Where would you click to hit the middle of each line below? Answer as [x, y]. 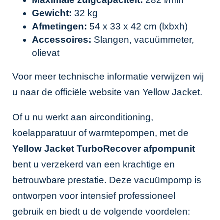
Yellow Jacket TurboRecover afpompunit [104, 149]
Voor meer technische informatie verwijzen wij [108, 76]
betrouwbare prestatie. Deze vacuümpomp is [107, 180]
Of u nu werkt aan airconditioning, [83, 117]
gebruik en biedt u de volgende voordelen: [101, 211]
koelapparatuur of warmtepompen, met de [100, 133]
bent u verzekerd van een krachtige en [94, 164]
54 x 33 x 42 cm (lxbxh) [137, 26]
